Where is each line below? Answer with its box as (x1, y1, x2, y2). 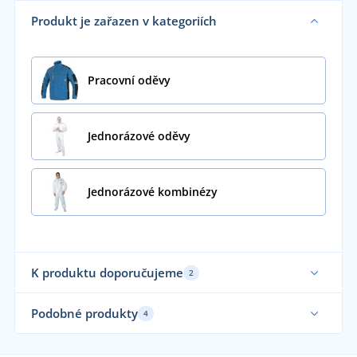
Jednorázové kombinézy (87, 184, 218, 200)
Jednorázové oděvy (87, 128, 190, 144)
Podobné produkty (30, 305, 138, 322)
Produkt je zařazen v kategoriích (30, 13, 217, 29)
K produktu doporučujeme (30, 265, 183, 281)
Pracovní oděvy (87, 73, 171, 88)
